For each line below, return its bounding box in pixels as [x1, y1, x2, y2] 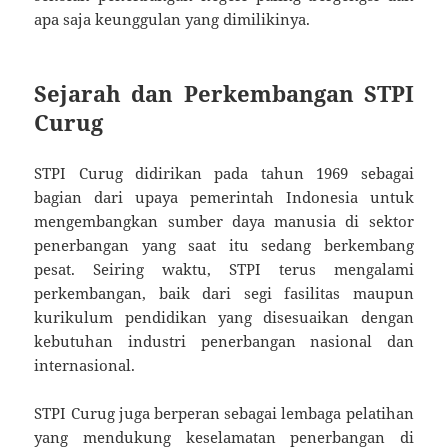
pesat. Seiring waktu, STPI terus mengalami [34, 259, 414, 280]
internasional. [34, 355, 136, 376]
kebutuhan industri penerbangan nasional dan [34, 331, 414, 352]
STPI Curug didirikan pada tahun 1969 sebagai [34, 163, 414, 184]
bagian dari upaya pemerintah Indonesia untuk [34, 187, 414, 208]
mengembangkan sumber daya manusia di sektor [34, 211, 414, 232]
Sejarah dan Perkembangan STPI [34, 78, 414, 109]
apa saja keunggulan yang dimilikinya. [34, 9, 311, 30]
